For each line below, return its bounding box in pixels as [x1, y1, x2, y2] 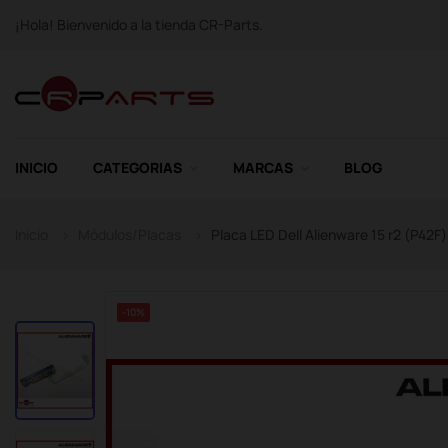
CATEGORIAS [93, 158, 182, 177]
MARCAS [233, 158, 293, 177]
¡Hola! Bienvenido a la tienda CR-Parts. [15, 15, 263, 34]
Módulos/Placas [78, 225, 181, 244]
